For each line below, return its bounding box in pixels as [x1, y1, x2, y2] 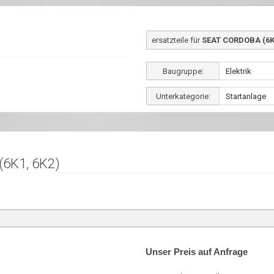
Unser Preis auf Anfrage [146, 246, 248, 257]
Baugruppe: [162, 67, 204, 76]
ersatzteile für [151, 35, 202, 45]
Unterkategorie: [155, 92, 210, 101]
